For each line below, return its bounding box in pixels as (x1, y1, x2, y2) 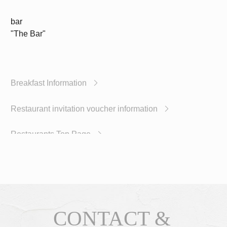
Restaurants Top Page (10, 171, 91, 180)
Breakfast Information (10, 120, 87, 130)
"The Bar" (10, 78, 46, 88)
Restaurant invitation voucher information (10, 145, 158, 155)
